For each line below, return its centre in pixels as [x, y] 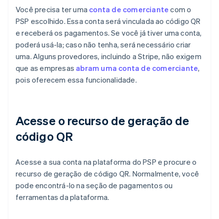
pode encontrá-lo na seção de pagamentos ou [94, 185]
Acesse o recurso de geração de [103, 120]
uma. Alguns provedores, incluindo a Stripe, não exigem [109, 56]
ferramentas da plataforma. [63, 197]
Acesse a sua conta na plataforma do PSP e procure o [106, 162]
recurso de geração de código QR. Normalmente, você [108, 173]
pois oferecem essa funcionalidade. [76, 79]
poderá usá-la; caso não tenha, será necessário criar [103, 44]
